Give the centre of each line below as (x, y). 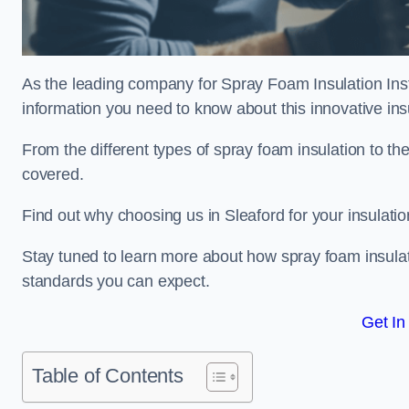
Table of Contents (108, 376)
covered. (53, 174)
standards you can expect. (116, 281)
